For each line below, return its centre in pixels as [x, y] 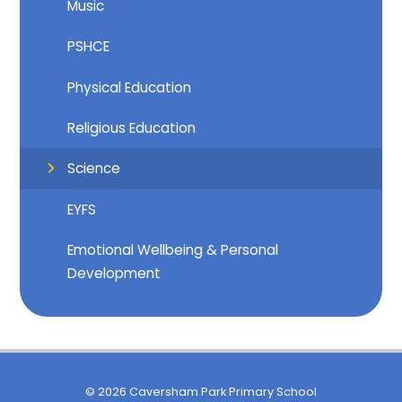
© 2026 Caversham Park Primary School [201, 392]
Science [94, 168]
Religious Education [132, 127]
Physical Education [130, 87]
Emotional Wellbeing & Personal [173, 249]
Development [114, 273]
